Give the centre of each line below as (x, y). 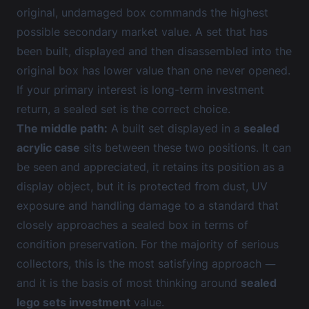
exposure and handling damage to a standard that (148, 206)
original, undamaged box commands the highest (142, 12)
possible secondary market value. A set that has (142, 32)
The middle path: (62, 128)
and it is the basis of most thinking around (129, 283)
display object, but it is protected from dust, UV (142, 186)
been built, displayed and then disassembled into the (154, 51)
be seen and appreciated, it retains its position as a (150, 167)
